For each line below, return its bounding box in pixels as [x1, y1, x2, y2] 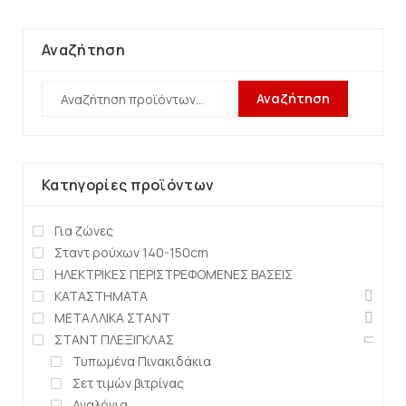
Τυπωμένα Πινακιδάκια [72, 353, 211, 370]
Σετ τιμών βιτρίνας [72, 374, 184, 391]
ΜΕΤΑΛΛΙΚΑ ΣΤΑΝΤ [54, 309, 170, 326]
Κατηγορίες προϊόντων [42, 175, 215, 195]
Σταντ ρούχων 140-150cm [54, 244, 208, 261]
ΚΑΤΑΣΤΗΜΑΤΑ [54, 287, 148, 304]
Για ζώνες [54, 222, 113, 239]
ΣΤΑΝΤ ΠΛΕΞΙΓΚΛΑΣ [54, 331, 174, 348]
